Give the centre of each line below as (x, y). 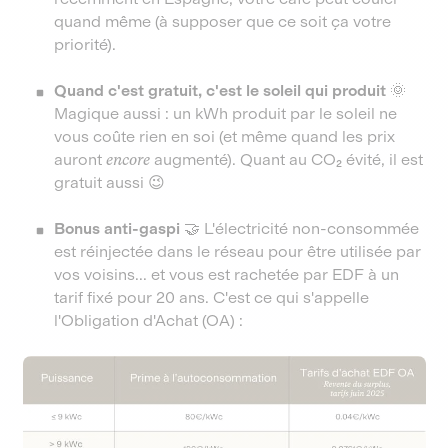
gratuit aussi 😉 (110, 182)
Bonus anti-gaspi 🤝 (127, 228)
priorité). (85, 44)
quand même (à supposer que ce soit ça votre (223, 21)
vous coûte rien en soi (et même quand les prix (225, 136)
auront (80, 159)
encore (128, 159)
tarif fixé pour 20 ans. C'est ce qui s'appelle (212, 297)
